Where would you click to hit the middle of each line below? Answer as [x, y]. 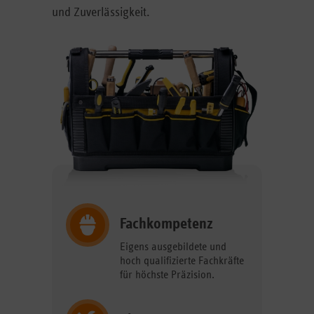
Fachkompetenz [166, 224]
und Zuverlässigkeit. [101, 13]
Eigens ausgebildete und [173, 246]
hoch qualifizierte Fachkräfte [182, 260]
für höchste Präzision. [167, 274]
